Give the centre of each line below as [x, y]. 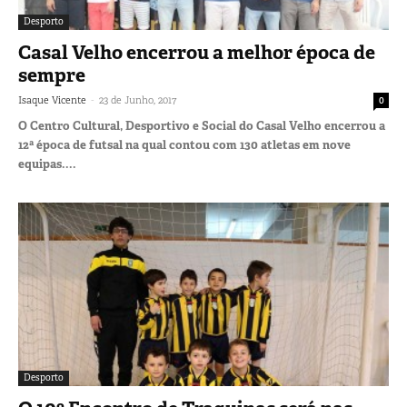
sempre [52, 76]
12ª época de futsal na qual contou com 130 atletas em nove [184, 145]
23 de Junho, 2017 [138, 100]
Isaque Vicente [52, 100]
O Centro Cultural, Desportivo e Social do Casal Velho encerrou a [202, 126]
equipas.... [47, 164]
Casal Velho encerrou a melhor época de [197, 53]
